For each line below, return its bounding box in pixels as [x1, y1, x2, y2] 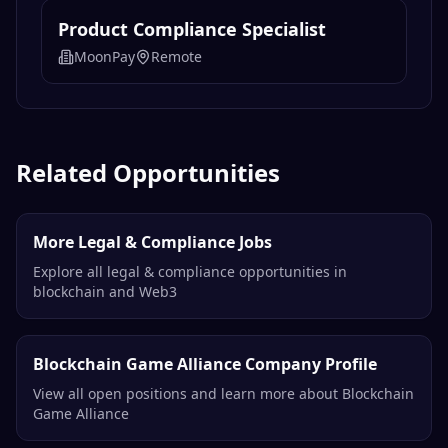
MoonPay [74, 47, 135, 67]
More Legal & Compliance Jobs [33, 231, 272, 254]
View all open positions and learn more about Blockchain [33, 384, 414, 404]
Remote [151, 47, 202, 67]
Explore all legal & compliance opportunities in [33, 262, 347, 282]
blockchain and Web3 [33, 282, 177, 302]
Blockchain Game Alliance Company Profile [33, 353, 377, 376]
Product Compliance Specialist [58, 17, 326, 42]
